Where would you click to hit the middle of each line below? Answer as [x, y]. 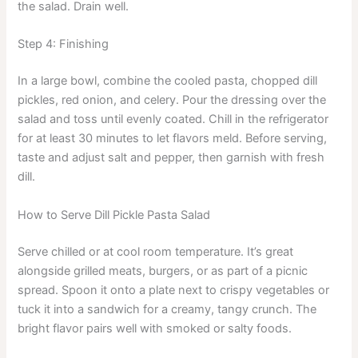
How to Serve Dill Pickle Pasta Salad [114, 215]
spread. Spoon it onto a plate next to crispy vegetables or [174, 290]
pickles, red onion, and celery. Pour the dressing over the [172, 100]
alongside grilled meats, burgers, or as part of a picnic [163, 270]
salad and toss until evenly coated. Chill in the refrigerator [173, 119]
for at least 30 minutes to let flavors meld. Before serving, [173, 139]
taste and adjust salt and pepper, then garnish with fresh [171, 158]
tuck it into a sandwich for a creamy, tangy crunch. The [167, 309]
